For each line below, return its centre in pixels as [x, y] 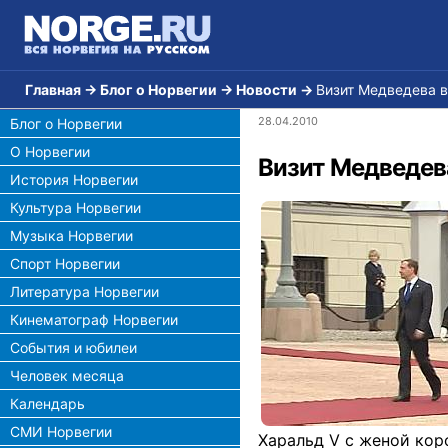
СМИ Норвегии [61, 431]
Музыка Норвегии [71, 235]
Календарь [47, 403]
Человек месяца [67, 375]
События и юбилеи [73, 347]
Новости [266, 89]
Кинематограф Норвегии [94, 319]
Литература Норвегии [84, 291]
